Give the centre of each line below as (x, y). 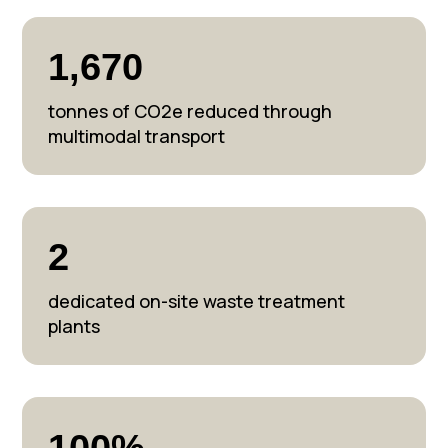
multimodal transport (136, 136)
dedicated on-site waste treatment (196, 301)
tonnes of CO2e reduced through (189, 111)
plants (73, 326)
